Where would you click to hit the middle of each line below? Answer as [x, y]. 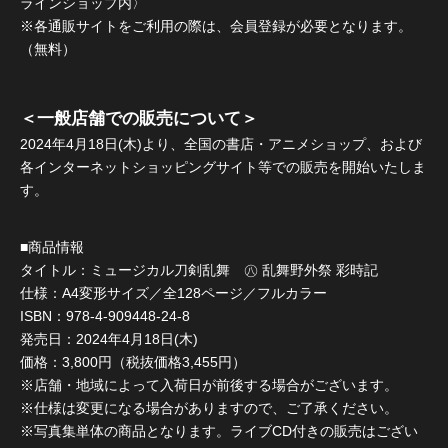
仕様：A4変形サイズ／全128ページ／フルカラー [173, 292]
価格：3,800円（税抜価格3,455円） [133, 361]
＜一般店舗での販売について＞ [139, 118]
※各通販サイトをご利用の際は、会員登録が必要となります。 [216, 26]
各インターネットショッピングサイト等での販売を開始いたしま [223, 167]
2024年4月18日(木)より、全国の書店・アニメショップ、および [221, 144]
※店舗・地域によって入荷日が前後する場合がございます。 [209, 384]
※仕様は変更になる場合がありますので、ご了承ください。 [209, 407]
